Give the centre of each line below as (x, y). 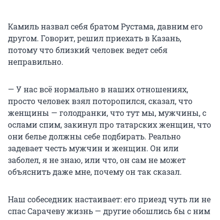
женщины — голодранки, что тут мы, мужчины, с (107, 112)
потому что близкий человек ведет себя (88, 50)
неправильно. (36, 61)
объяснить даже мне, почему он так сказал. (95, 171)
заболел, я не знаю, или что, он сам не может (97, 160)
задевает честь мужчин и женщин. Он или (93, 148)
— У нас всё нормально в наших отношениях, (98, 89)
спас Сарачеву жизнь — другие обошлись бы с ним (109, 211)
